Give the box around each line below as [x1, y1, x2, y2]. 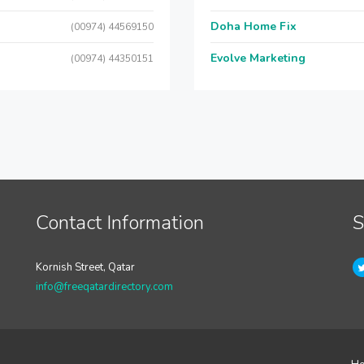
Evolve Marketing [210, 50, 305, 66]
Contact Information [35, 210, 204, 236]
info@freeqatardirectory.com [35, 279, 173, 294]
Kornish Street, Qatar [35, 260, 135, 275]
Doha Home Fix [210, 19, 297, 34]
